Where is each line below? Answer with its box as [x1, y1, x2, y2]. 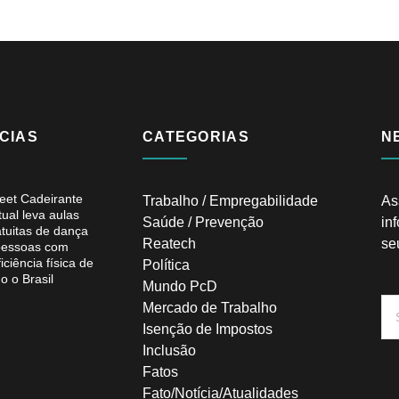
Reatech [142, 236, 196, 252]
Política [142, 257, 190, 273]
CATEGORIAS [142, 129, 249, 145]
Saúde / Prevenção [142, 215, 264, 231]
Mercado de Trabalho [142, 300, 277, 316]
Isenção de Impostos [142, 322, 273, 338]
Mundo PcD [142, 279, 217, 295]
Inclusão [142, 343, 196, 359]
